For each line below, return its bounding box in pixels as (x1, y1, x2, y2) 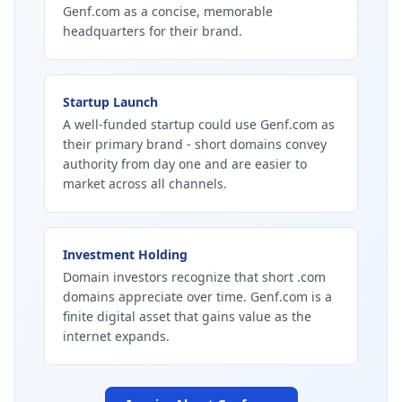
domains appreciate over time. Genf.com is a (63, 288, 332, 305)
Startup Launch (63, 93, 158, 110)
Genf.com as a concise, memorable (63, 3, 273, 20)
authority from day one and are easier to (63, 155, 307, 172)
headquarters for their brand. (63, 22, 242, 39)
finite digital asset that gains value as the (63, 308, 311, 325)
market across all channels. (63, 175, 227, 192)
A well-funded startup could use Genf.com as (63, 116, 335, 133)
